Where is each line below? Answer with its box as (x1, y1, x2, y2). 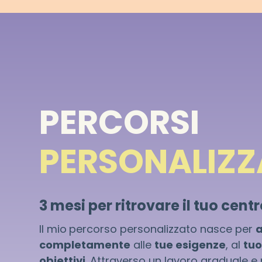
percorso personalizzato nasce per (69, 222, 256, 237)
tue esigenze (154, 237, 226, 253)
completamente (39, 237, 131, 253)
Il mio (39, 222, 67, 237)
